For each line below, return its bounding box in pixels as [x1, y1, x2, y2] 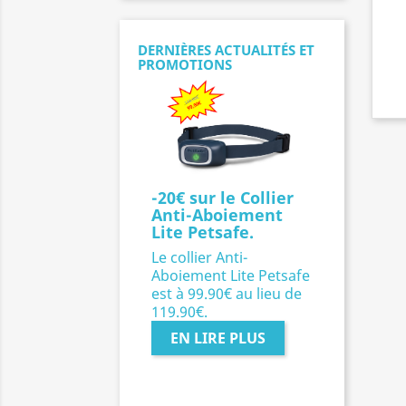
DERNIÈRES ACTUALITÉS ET [138, 40, 314, 59]
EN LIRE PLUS [170, 328, 266, 349]
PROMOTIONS [138, 54, 232, 73]
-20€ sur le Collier [151, 187, 294, 209]
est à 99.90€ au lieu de [151, 284, 302, 304]
